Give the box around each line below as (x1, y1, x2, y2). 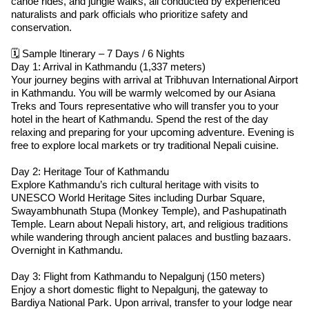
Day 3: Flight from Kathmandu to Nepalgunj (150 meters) (11, 270, 265, 282)
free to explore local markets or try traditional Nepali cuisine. (11, 139, 279, 151)
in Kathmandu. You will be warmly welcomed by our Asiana (11, 86, 275, 99)
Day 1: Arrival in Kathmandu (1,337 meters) (11, 60, 206, 72)
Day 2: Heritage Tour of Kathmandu (11, 165, 169, 177)
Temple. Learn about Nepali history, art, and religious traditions (11, 217, 288, 230)
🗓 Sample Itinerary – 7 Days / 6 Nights (11, 47, 185, 59)
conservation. (11, 21, 72, 33)
